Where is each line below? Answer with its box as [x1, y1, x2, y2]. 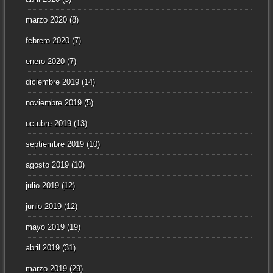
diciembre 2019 [25, 77, 79, 87]
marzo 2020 [25, 15, 67, 25]
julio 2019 [25, 181, 59, 191]
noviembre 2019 [25, 98, 82, 108]
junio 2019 [25, 202, 62, 211]
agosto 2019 [25, 160, 69, 170]
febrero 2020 [25, 36, 69, 46]
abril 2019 [25, 243, 60, 253]
